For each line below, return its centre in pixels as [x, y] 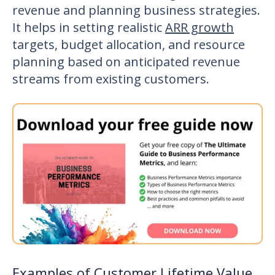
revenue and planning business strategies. [136, 10]
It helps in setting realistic [89, 27]
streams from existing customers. [111, 79]
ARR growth [199, 27]
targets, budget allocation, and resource [129, 44]
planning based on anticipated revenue [126, 61]
